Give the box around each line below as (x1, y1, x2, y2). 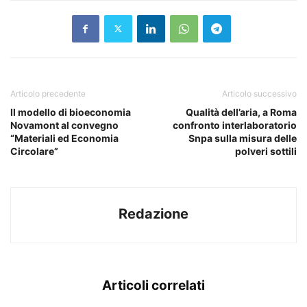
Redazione (119, 205, 188, 222)
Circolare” (10, 145, 58, 157)
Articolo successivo (222, 88, 297, 99)
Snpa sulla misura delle (188, 132, 297, 144)
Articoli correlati (102, 277, 205, 293)
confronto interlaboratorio (173, 119, 297, 131)
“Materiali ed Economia (10, 132, 119, 144)
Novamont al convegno (10, 119, 119, 131)
